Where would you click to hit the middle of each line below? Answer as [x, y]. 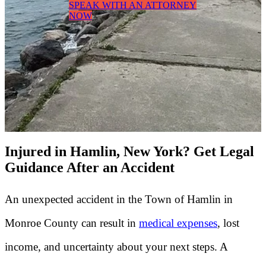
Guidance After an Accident [90, 167]
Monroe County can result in [72, 223]
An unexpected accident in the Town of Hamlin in [119, 199]
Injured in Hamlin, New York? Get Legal [129, 151]
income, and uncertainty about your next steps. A [116, 246]
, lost [228, 223]
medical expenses [178, 223]
